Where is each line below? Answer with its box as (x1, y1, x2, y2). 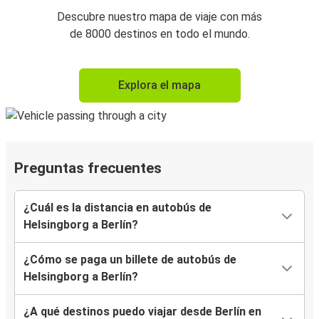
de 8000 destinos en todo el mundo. (69, 27, 250, 41)
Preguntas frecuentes (14, 159, 162, 177)
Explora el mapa (118, 78, 201, 93)
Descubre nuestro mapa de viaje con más (57, 10, 262, 24)
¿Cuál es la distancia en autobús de (23, 201, 211, 215)
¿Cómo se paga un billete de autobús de (23, 253, 236, 267)
